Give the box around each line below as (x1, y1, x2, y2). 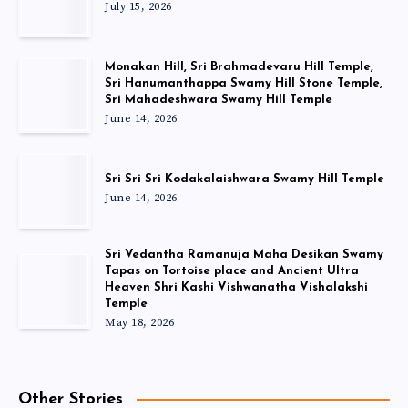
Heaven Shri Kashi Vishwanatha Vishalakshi (105, 280, 368, 293)
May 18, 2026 (105, 315, 174, 330)
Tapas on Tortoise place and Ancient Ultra (105, 264, 359, 277)
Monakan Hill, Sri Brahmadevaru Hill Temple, (105, 60, 373, 73)
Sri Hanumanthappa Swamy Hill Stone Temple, (105, 76, 382, 89)
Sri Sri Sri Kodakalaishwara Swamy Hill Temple (105, 172, 384, 185)
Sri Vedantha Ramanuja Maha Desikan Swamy (105, 248, 383, 260)
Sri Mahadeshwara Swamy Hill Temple (105, 93, 332, 106)
